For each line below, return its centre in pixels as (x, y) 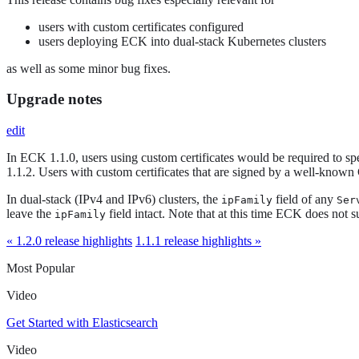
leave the (30, 214)
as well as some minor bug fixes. (89, 68)
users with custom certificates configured (141, 26)
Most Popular (40, 268)
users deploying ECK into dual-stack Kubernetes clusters (182, 41)
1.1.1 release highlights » (198, 241)
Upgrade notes (54, 99)
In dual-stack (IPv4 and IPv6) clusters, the (114, 200)
